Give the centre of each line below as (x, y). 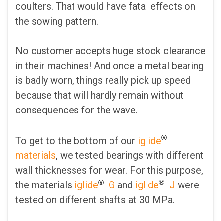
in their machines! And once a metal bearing (110, 66)
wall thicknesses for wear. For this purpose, (109, 170)
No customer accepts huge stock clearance (110, 51)
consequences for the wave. (76, 110)
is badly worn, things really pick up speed (103, 81)
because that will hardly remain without (99, 95)
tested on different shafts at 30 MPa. (95, 200)
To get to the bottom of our (76, 141)
